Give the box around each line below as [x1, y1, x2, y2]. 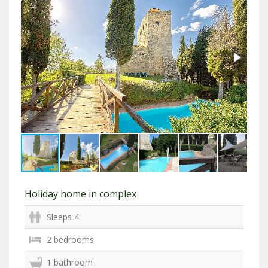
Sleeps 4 [47, 211, 79, 223]
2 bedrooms [47, 234, 94, 245]
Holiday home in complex [25, 187, 136, 200]
